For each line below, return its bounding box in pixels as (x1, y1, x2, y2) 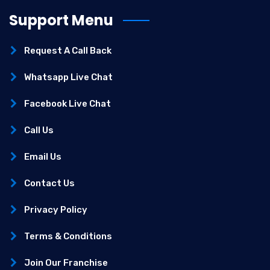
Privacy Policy (24, 204, 87, 216)
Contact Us (24, 178, 75, 189)
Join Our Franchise (24, 257, 108, 269)
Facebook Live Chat (24, 98, 111, 110)
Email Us (24, 151, 61, 163)
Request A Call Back (24, 45, 111, 57)
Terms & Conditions (24, 231, 112, 242)
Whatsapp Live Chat (24, 72, 113, 83)
